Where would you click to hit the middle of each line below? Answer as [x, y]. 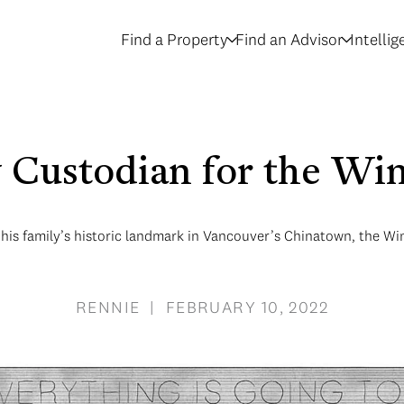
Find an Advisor [289, 39]
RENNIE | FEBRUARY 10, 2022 [202, 307]
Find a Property [174, 39]
